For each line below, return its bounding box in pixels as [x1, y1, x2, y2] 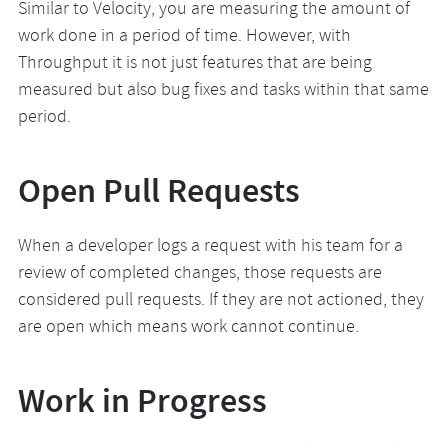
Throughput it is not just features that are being [17, 51, 372, 78]
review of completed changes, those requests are [17, 261, 382, 288]
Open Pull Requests [17, 168, 300, 213]
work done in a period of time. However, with [17, 24, 351, 51]
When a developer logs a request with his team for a [17, 234, 403, 261]
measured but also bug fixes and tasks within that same [17, 78, 429, 105]
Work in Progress [17, 378, 267, 423]
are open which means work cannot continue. [17, 315, 359, 342]
